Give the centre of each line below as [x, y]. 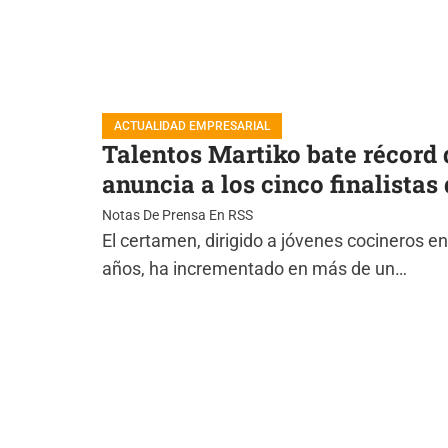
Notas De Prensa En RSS [177, 215]
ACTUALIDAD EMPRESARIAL [192, 126]
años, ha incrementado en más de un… [254, 268]
